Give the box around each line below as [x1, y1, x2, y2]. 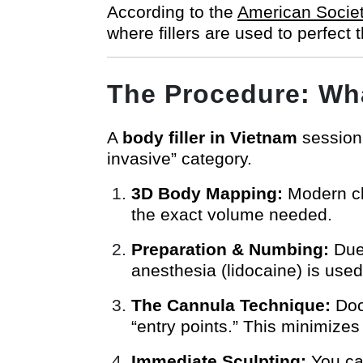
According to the [107, 2, 237, 21]
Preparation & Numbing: [131, 239, 329, 258]
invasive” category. [107, 148, 252, 168]
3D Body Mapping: [131, 183, 283, 203]
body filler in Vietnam [122, 127, 297, 147]
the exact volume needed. [131, 204, 332, 224]
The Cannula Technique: [131, 295, 331, 314]
